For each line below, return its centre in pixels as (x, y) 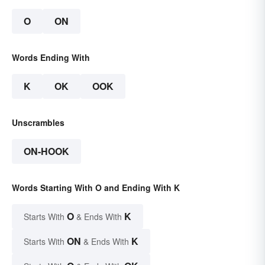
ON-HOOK (46, 151)
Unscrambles (38, 123)
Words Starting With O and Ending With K (96, 188)
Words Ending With (51, 58)
